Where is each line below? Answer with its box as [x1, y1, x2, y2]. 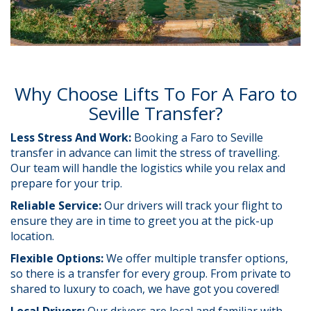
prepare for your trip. [10, 175, 125, 191]
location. [10, 228, 57, 244]
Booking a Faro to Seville [134, 129, 263, 145]
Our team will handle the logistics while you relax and [10, 160, 285, 176]
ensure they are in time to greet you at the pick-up [10, 212, 274, 228]
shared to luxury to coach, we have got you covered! [10, 280, 279, 296]
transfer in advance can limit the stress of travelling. [10, 144, 280, 160]
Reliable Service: [10, 197, 104, 213]
